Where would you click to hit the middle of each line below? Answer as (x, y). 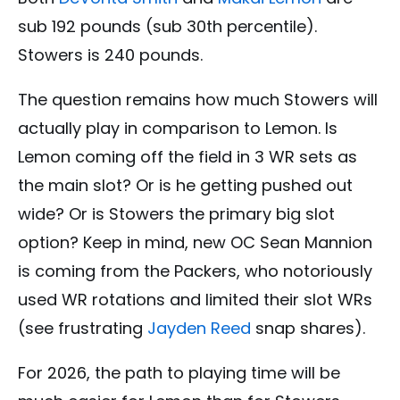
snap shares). (308, 328)
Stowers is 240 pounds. (110, 54)
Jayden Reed (199, 328)
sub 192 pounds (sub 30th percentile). (167, 26)
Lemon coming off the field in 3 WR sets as (187, 156)
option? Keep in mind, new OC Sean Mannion (195, 242)
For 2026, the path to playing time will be (179, 372)
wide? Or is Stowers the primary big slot (176, 213)
